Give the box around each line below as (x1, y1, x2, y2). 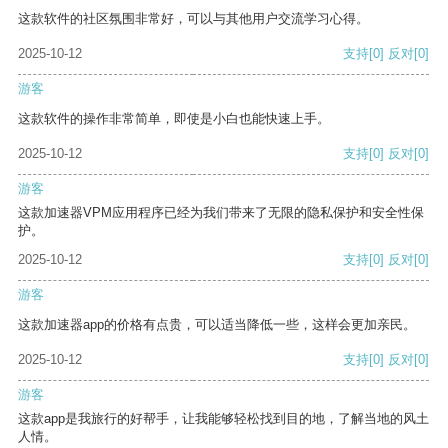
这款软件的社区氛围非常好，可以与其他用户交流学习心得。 (18, 11, 369, 27)
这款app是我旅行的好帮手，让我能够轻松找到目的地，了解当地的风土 (18, 411, 429, 427)
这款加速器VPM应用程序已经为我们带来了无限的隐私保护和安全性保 (18, 205, 424, 221)
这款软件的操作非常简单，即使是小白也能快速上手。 (18, 111, 330, 127)
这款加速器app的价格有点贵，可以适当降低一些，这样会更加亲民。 (18, 317, 416, 333)
